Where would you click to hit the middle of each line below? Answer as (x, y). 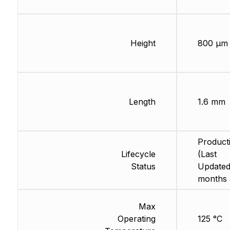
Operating (136, 219)
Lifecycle (138, 154)
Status (143, 167)
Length (142, 102)
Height (143, 43)
